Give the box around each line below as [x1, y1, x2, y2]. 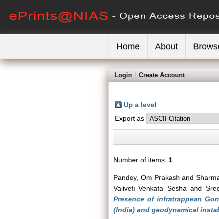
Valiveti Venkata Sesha [113, 184, 187, 192]
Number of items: [113, 156, 169, 164]
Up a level [124, 101, 156, 109]
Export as [115, 114, 146, 122]
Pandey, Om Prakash [113, 174, 180, 181]
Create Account [139, 71, 185, 79]
